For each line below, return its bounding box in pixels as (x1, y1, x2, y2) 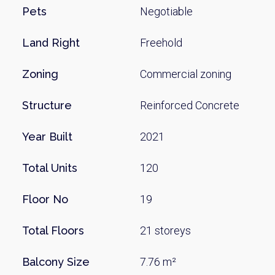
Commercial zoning (140, 68, 232, 80)
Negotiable (140, 5, 193, 18)
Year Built (22, 130, 72, 143)
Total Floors (22, 224, 84, 237)
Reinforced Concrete (140, 99, 240, 112)
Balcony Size (22, 255, 90, 268)
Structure (22, 99, 72, 112)
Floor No (22, 193, 68, 206)
